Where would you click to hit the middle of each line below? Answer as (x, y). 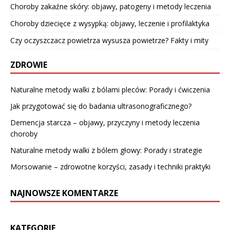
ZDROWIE (29, 65)
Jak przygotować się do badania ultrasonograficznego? (101, 106)
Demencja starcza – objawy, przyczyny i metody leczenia (105, 123)
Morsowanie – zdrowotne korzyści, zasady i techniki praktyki (110, 167)
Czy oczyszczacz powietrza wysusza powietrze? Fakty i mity (109, 41)
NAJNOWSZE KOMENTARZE (64, 193)
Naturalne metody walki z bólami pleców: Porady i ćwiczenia (110, 90)
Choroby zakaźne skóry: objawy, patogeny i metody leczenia (111, 7)
